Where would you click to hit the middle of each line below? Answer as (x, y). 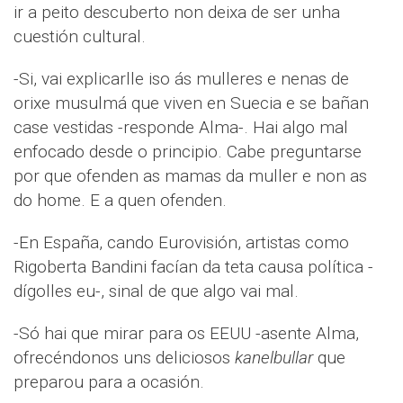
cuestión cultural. (80, 37)
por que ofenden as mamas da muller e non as (190, 176)
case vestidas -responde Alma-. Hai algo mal (181, 128)
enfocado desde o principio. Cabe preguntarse (188, 152)
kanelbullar (274, 358)
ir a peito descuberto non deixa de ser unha (177, 13)
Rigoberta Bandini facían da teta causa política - (193, 267)
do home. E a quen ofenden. (120, 201)
